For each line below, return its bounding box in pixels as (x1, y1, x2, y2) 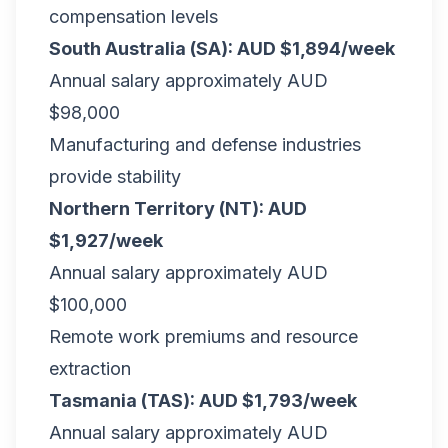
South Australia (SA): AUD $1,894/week (49, 38, 395, 59)
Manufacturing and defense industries (49, 134, 361, 155)
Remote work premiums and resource (49, 326, 358, 347)
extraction (49, 358, 131, 379)
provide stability (49, 166, 181, 187)
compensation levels (49, 6, 218, 27)
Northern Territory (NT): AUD (49, 198, 307, 219)
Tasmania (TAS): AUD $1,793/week (49, 390, 357, 411)
